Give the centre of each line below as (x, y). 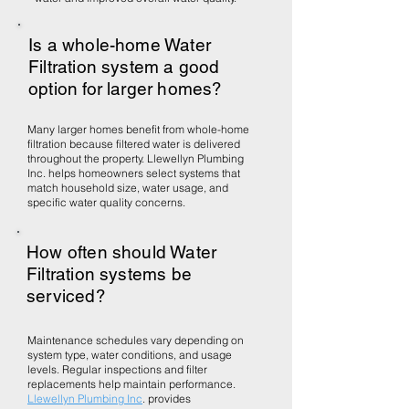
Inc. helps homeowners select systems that (134, 173)
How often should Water (122, 252)
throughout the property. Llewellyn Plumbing (136, 158)
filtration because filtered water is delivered (134, 144)
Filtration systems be (109, 274)
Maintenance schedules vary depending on (136, 340)
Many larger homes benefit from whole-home (138, 129)
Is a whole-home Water (120, 45)
